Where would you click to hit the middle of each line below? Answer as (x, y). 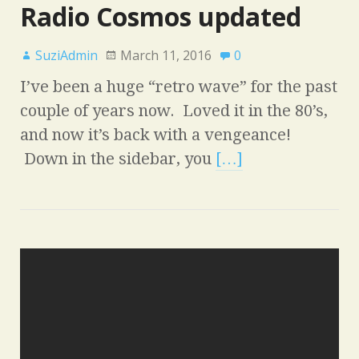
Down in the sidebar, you (118, 158)
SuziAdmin (67, 55)
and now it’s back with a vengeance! (155, 134)
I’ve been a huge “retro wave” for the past (179, 86)
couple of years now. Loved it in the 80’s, (174, 110)
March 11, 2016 (166, 55)
